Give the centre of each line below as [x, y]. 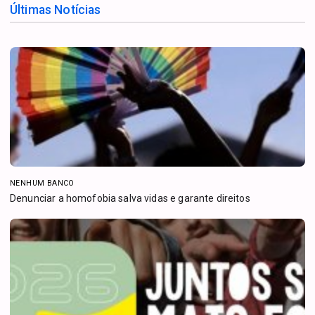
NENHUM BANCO [42, 183]
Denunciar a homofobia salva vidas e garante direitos [130, 198]
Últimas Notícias [56, 9]
